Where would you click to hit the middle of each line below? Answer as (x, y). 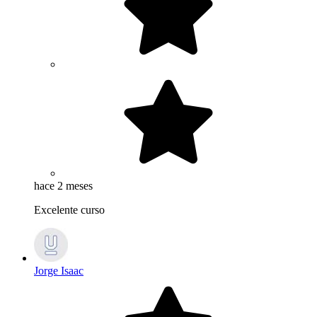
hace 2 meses (63, 186)
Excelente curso (71, 210)
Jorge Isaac (59, 271)
